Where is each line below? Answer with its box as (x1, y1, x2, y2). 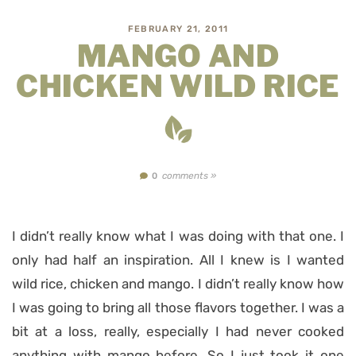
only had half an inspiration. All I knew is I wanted (12, 252, 344, 268)
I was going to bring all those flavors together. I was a (12, 300, 344, 315)
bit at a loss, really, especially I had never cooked (12, 323, 344, 339)
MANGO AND (76, 37, 280, 74)
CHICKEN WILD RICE (16, 68, 340, 104)
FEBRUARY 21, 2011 (127, 24, 229, 34)
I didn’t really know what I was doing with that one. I (12, 228, 344, 244)
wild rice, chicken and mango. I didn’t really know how (12, 276, 344, 292)
